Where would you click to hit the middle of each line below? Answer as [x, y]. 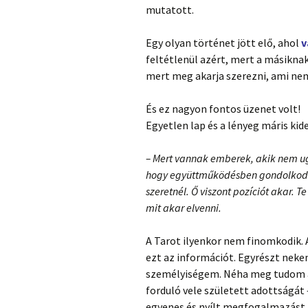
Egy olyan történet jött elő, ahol [223, 42]
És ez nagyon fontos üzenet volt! [223, 108]
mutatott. [170, 9]
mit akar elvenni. [184, 207]
